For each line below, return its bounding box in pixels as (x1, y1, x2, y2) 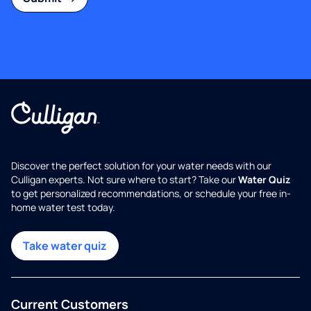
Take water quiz (23, 238, 107, 254)
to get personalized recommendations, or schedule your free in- (11, 187, 291, 201)
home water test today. (11, 201, 115, 215)
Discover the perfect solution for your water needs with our (11, 159, 271, 173)
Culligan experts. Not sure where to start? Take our (11, 173, 238, 187)
